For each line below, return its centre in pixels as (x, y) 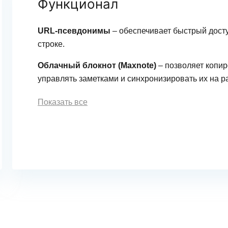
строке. (51, 44)
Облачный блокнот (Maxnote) (97, 65)
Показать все (63, 102)
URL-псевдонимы (74, 31)
